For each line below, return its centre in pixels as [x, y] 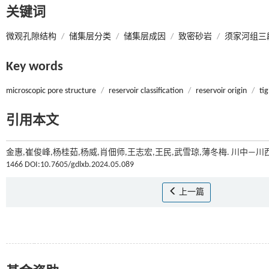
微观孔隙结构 [31, 37]
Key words [35, 67]
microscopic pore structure [51, 91]
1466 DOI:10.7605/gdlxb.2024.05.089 [70, 165]
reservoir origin [221, 91]
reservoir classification [146, 91]
